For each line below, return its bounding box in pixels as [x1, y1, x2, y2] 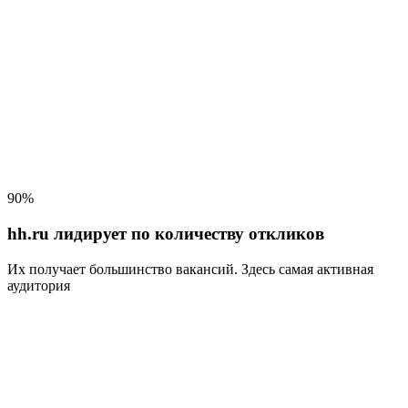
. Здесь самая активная [234, 260, 373, 277]
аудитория [7, 277, 70, 293]
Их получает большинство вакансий [7, 260, 234, 277]
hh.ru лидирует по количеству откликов [7, 223, 324, 243]
